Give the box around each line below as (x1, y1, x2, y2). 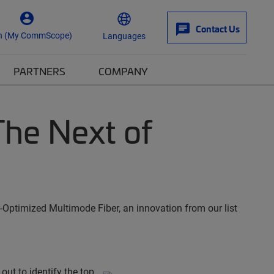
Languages (103, 29, 146, 42)
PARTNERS (13, 64, 65, 78)
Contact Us (196, 23, 240, 35)
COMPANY (98, 64, 148, 78)
